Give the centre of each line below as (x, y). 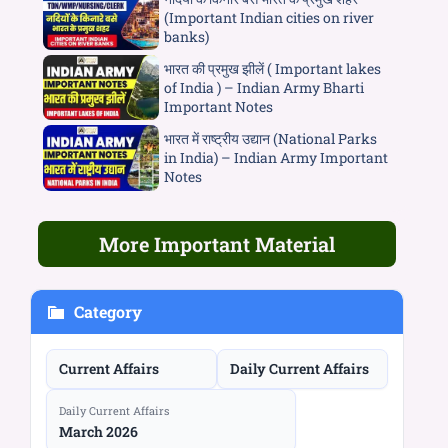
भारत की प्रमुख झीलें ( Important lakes (272, 69)
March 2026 (98, 431)
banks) (186, 36)
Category (108, 311)
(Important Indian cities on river (268, 17)
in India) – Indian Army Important (275, 158)
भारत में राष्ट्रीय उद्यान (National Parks (270, 139)
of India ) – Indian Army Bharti (263, 88)
